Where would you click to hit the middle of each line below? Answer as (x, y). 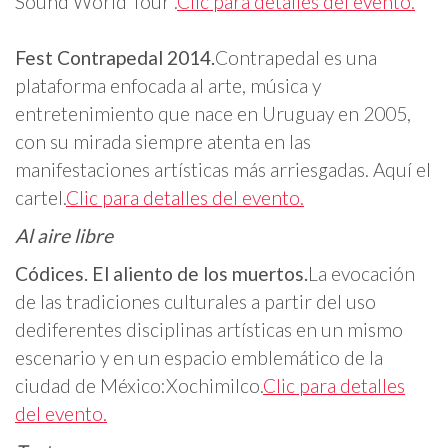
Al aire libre (64, 236)
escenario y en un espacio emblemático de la (199, 358)
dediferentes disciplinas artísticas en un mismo (209, 330)
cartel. (40, 198)
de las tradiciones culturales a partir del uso (195, 302)
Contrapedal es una (296, 58)
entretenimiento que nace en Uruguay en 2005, (213, 114)
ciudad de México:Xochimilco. (139, 386)
